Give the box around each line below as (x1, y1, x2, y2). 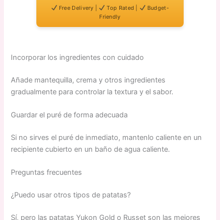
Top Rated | (105, 4, 140, 11)
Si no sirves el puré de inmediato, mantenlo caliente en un (11, 133, 202, 142)
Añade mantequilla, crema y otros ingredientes (11, 75, 166, 84)
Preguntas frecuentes (11, 168, 82, 177)
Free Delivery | (57, 4, 99, 11)
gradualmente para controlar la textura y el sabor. (11, 87, 174, 96)
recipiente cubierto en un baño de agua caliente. (11, 145, 170, 154)
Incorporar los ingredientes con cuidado (11, 53, 144, 62)
